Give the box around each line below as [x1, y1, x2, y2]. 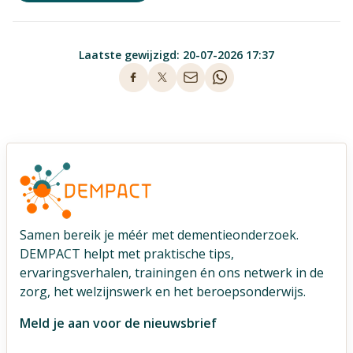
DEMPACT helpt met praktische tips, [20, 244, 234, 262]
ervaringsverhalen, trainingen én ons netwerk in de [20, 263, 324, 281]
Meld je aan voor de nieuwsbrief [20, 314, 217, 332]
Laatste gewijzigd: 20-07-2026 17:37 [79, 47, 274, 63]
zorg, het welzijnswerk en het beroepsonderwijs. [20, 282, 306, 300]
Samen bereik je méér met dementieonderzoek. [20, 225, 299, 243]
